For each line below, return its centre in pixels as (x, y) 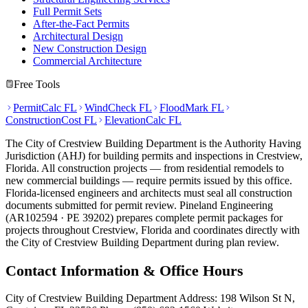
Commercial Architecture (87, 61)
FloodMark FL (192, 108)
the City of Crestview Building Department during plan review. (142, 243)
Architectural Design (78, 36)
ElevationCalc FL (143, 120)
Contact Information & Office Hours (124, 270)
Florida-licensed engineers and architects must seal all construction (149, 193)
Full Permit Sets (67, 12)
